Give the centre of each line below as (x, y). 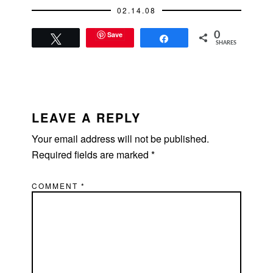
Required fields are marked (92, 154)
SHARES (226, 43)
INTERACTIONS (75, 117)
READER (47, 100)
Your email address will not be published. (121, 138)
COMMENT (57, 185)
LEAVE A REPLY (87, 117)
